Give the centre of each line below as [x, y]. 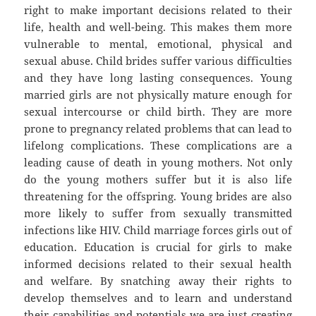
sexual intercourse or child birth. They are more [158, 112]
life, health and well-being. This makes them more [158, 27]
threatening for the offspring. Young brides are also [158, 196]
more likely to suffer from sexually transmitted [158, 213]
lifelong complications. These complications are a [158, 146]
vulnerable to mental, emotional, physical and [158, 44]
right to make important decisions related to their [158, 10]
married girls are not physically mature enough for [158, 95]
